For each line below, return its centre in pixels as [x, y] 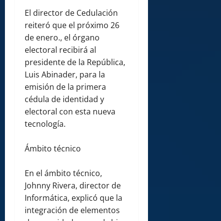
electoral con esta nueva [70, 112]
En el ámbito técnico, [63, 173]
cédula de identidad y [64, 99]
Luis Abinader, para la [65, 75]
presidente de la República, [75, 62]
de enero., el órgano [62, 38]
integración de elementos [72, 210]
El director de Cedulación [71, 13]
